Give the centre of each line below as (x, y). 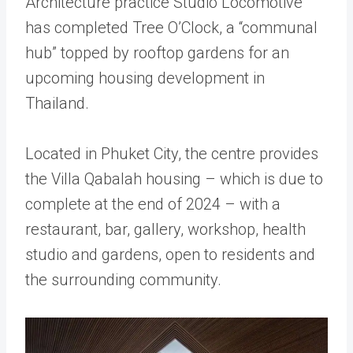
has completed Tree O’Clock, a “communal (171, 28)
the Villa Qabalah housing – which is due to (174, 179)
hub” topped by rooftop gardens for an (157, 53)
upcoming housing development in (145, 78)
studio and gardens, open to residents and (170, 255)
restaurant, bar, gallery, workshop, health (165, 229)
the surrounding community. (123, 280)
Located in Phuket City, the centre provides (172, 154)
